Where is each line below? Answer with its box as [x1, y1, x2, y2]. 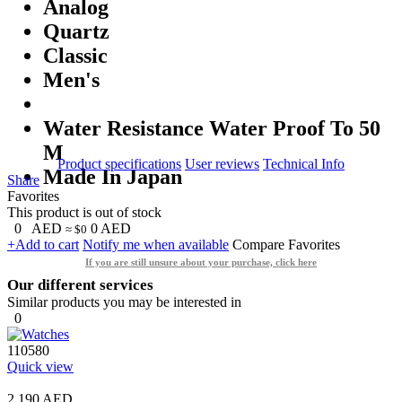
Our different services [7, 275, 153, 293]
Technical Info [263, 155, 345, 171]
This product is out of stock [7, 204, 162, 220]
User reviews [185, 155, 259, 171]
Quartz [43, 19, 109, 43]
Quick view [7, 358, 74, 374]
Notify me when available [83, 236, 229, 252]
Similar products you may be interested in [7, 293, 241, 310]
